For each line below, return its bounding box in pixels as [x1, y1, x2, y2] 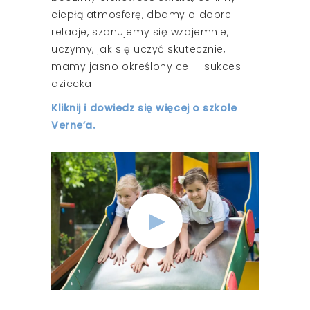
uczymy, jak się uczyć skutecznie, [51, 42, 226, 56]
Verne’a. [51, 118, 95, 132]
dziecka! [51, 76, 95, 91]
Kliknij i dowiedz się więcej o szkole [51, 100, 237, 115]
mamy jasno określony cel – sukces [51, 59, 241, 73]
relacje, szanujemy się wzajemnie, [51, 24, 229, 39]
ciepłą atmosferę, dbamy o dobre [51, 7, 232, 21]
